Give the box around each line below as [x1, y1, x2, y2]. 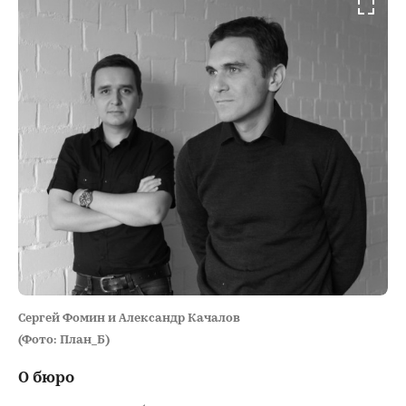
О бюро [18, 370, 74, 386]
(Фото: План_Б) [18, 333, 110, 346]
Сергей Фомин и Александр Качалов [18, 312, 240, 324]
